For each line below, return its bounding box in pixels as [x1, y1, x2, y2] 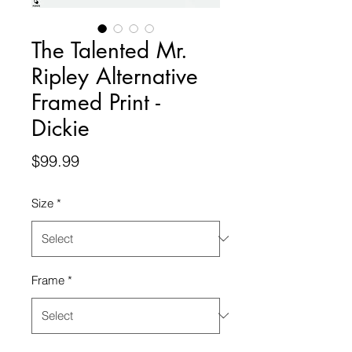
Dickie [31, 113, 90, 142]
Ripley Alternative [31, 61, 198, 90]
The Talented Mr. [31, 35, 188, 64]
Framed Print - [31, 87, 160, 116]
